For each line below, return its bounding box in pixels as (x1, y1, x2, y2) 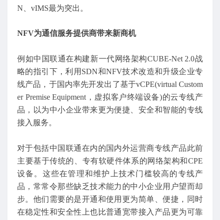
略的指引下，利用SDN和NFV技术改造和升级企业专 (17, 67, 203, 76)
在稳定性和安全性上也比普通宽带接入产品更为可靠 (17, 207, 203, 216)
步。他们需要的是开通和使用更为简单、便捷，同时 (17, 194, 203, 203)
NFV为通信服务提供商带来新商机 (17, 29, 136, 38)
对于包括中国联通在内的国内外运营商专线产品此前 (17, 143, 203, 152)
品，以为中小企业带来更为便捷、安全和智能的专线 (17, 106, 203, 114)
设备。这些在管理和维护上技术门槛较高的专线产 (17, 169, 203, 178)
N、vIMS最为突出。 (17, 3, 88, 12)
